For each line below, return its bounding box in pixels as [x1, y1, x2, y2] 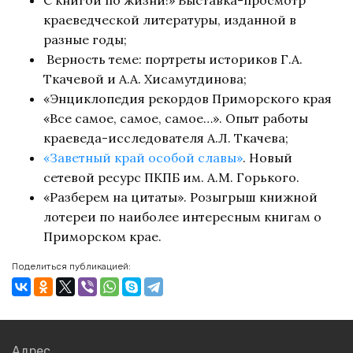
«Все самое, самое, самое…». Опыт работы [43, 110, 308, 126]
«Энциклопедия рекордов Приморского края [43, 90, 332, 106]
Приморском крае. [43, 228, 162, 244]
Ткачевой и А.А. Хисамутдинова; [43, 70, 247, 87]
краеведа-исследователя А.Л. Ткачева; [43, 129, 288, 146]
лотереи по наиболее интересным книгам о [43, 208, 321, 225]
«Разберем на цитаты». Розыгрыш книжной [43, 188, 318, 205]
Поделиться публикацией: [12, 260, 131, 272]
